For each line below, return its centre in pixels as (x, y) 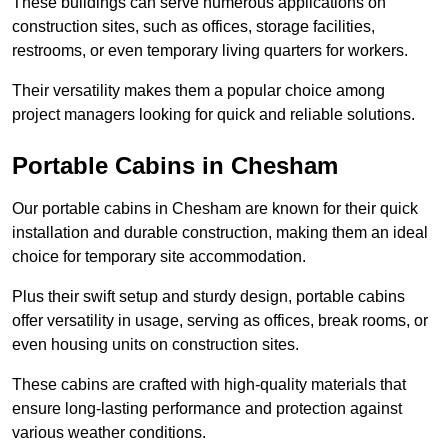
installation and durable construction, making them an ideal (220, 233)
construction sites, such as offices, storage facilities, (193, 27)
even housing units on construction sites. (155, 345)
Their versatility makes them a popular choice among (198, 91)
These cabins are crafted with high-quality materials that (209, 385)
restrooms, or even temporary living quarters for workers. (210, 51)
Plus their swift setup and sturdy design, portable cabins (208, 297)
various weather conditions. (109, 433)
